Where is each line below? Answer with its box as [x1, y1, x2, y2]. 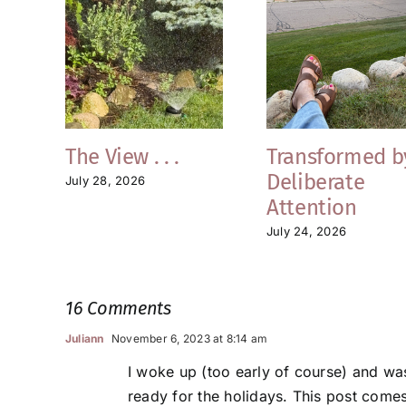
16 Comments [65, 297, 171, 320]
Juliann [65, 332, 104, 346]
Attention [266, 194, 357, 220]
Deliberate [266, 169, 365, 195]
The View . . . [65, 143, 179, 169]
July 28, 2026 [65, 173, 146, 188]
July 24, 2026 [266, 224, 347, 239]
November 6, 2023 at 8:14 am [108, 332, 268, 346]
